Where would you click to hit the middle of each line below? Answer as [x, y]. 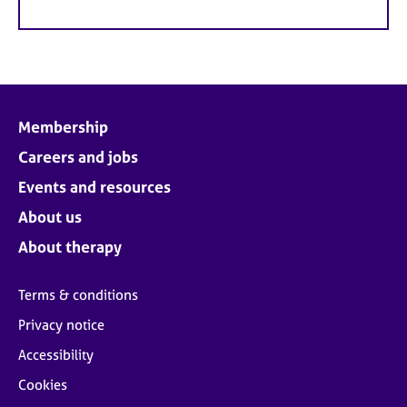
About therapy [70, 246]
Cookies [43, 384]
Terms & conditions [78, 294]
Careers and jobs [78, 156]
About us [50, 216]
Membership [63, 126]
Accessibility [56, 354]
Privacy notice [61, 324]
